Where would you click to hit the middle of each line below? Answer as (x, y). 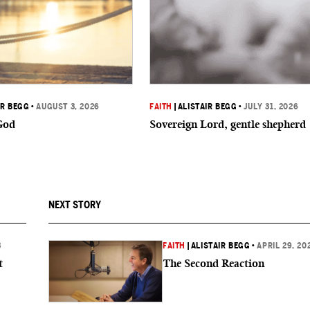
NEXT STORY (75, 205)
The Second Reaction (213, 263)
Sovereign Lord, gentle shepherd (228, 124)
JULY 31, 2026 (271, 107)
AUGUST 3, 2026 (68, 107)
